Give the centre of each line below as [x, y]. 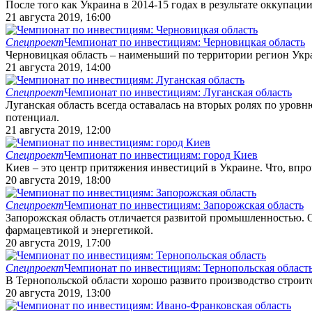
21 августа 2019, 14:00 [58, 67]
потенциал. [32, 117]
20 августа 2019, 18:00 [58, 180]
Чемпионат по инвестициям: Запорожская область [184, 205]
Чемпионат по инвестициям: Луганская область [178, 92]
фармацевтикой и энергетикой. [79, 230]
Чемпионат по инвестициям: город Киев [161, 155]
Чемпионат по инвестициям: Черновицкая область [185, 42]
